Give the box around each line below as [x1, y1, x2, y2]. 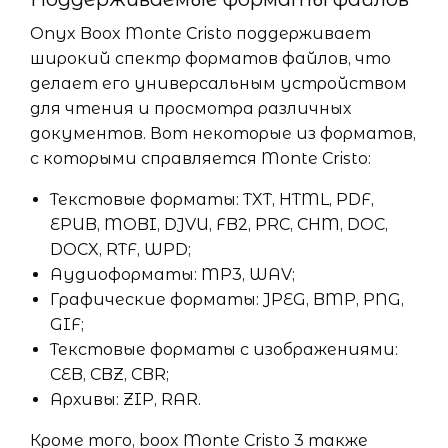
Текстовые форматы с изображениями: [50, 340, 398, 359]
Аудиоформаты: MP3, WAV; [50, 265, 295, 284]
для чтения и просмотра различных [30, 99, 351, 118]
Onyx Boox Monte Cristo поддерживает [30, 24, 371, 43]
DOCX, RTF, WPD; [50, 240, 191, 259]
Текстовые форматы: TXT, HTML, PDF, [50, 190, 374, 209]
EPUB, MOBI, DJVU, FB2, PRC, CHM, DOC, [50, 215, 388, 234]
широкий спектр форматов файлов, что [30, 49, 391, 68]
